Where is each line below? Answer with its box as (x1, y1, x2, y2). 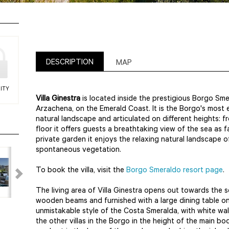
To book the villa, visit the (36, 167, 126, 175)
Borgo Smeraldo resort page (126, 167, 223, 175)
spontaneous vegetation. (36, 146, 121, 155)
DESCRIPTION (46, 59, 94, 67)
